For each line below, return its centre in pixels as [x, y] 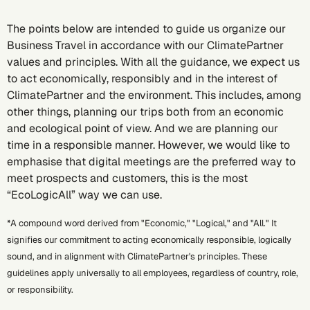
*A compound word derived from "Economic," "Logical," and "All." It [142, 223]
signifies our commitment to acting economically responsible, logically [149, 240]
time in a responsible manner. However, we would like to [148, 145]
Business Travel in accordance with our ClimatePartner [145, 45]
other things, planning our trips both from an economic [145, 112]
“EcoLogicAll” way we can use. [84, 195]
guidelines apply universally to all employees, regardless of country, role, [153, 273]
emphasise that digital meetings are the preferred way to [151, 162]
